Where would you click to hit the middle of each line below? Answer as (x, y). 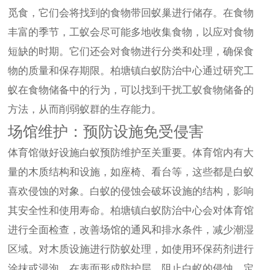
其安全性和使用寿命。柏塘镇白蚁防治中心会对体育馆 (131, 211)
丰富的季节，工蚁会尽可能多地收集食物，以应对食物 (131, 33)
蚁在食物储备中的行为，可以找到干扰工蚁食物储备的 (131, 90)
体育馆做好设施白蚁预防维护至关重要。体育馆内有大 (131, 153)
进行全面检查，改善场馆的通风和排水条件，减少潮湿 (131, 230)
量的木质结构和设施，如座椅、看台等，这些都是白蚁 (131, 172)
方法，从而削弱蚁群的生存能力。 (85, 110)
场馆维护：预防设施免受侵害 (106, 132)
